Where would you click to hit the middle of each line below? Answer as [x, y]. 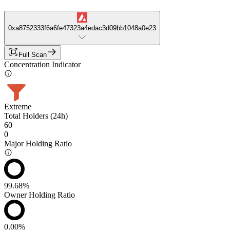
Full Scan [33, 54]
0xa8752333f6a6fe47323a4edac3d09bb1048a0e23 [82, 28]
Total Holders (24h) [36, 116]
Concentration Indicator [42, 64]
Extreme [18, 106]
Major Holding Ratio [38, 143]
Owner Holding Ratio [40, 195]
